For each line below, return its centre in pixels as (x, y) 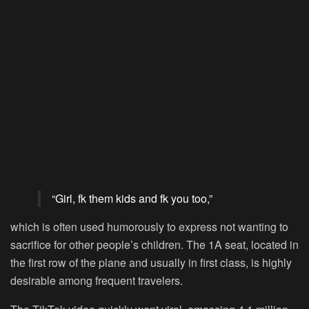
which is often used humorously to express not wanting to (149, 226)
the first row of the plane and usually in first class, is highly (151, 262)
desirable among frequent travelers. (97, 280)
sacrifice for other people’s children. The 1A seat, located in (154, 244)
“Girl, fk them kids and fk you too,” (132, 198)
